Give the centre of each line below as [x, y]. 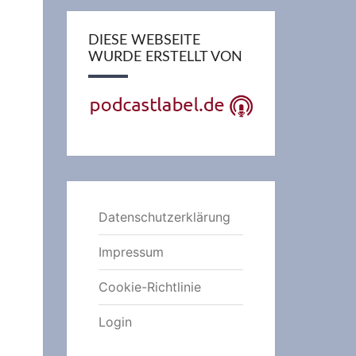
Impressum [131, 252]
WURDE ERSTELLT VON [165, 57]
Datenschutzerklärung [164, 217]
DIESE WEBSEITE [144, 40]
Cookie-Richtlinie [149, 287]
